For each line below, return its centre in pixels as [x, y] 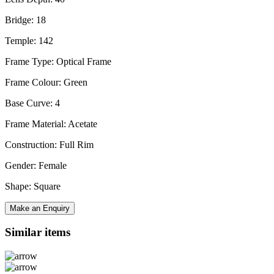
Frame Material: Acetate [51, 124]
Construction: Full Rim [49, 144]
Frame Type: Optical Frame [58, 61]
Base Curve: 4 [32, 103]
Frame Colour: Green [46, 82]
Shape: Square [33, 186]
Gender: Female [36, 165]
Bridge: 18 [25, 20]
